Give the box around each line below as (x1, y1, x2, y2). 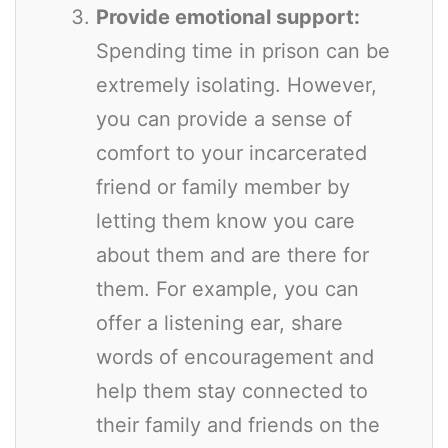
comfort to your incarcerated (96, 140, 367, 165)
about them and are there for (96, 242, 369, 267)
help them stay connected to (96, 378, 368, 403)
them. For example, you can (96, 276, 359, 301)
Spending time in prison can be (96, 38, 390, 63)
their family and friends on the (96, 412, 380, 437)
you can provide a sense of (96, 106, 352, 131)
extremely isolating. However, (96, 72, 377, 97)
